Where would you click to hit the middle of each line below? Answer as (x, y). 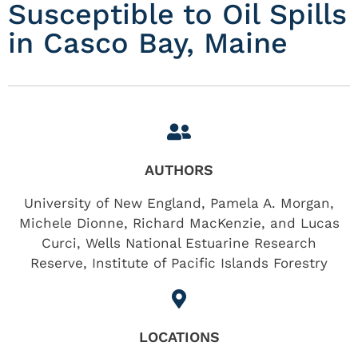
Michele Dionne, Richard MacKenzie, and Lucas (179, 223)
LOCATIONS (179, 337)
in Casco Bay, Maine (148, 43)
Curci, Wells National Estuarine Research (179, 243)
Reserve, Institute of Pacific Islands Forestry (179, 263)
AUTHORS (179, 170)
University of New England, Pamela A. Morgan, (179, 203)
